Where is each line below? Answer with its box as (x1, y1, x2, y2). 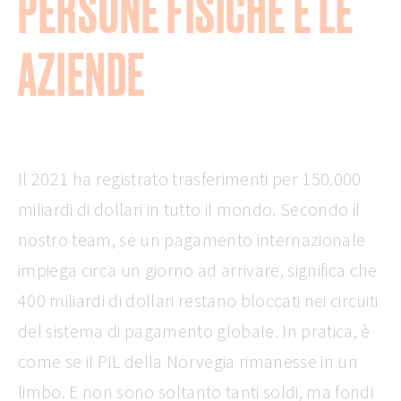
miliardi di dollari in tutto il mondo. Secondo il (18, 198, 361, 220)
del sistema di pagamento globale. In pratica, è (18, 320, 371, 342)
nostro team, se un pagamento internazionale (18, 228, 366, 251)
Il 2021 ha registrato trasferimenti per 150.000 (18, 167, 362, 190)
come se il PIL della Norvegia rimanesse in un (18, 350, 358, 372)
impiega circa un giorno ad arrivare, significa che (18, 259, 378, 281)
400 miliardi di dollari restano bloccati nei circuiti (18, 289, 379, 311)
